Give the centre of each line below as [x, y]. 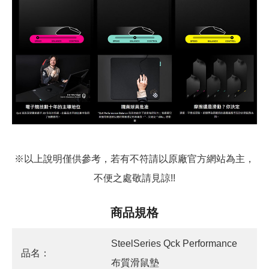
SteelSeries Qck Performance [174, 244]
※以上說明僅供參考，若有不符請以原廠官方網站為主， [134, 159]
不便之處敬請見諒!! [134, 178]
